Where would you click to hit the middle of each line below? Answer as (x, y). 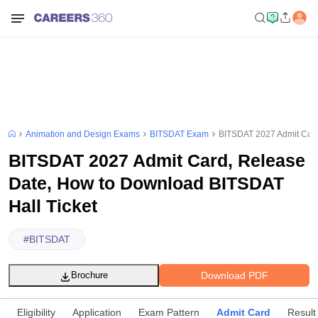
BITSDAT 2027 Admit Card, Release (157, 160)
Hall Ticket (53, 206)
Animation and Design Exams (83, 134)
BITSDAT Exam (179, 134)
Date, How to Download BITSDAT (146, 183)
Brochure (89, 275)
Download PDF (234, 275)
